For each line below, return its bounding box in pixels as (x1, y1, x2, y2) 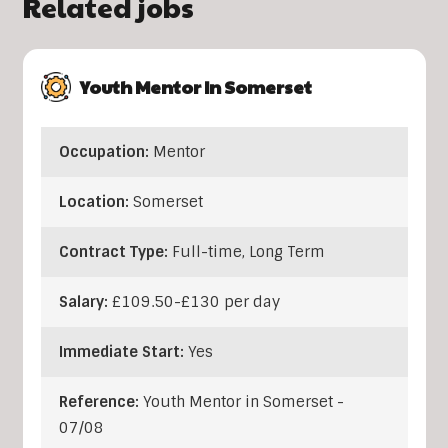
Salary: (58, 292, 112, 313)
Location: (58, 192, 133, 213)
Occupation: (58, 142, 153, 163)
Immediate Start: (58, 342, 188, 363)
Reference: (58, 392, 143, 413)
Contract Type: (58, 242, 172, 263)
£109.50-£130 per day (111, 292, 280, 313)
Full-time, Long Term (171, 242, 325, 263)
